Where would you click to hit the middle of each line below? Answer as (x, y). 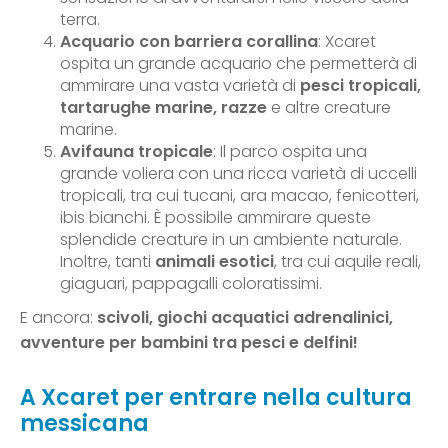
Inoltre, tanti (107, 262)
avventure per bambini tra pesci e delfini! (189, 343)
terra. (80, 20)
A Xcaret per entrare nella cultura (216, 398)
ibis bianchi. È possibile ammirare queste (215, 218)
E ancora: (58, 318)
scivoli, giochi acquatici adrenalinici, (245, 318)
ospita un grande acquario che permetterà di (238, 64)
